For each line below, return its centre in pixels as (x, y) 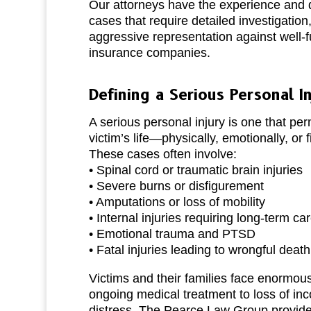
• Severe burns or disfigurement (176, 186)
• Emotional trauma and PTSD (172, 234)
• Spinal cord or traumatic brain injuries (195, 170)
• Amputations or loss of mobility (177, 202)
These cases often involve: (162, 154)
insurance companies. (149, 52)
